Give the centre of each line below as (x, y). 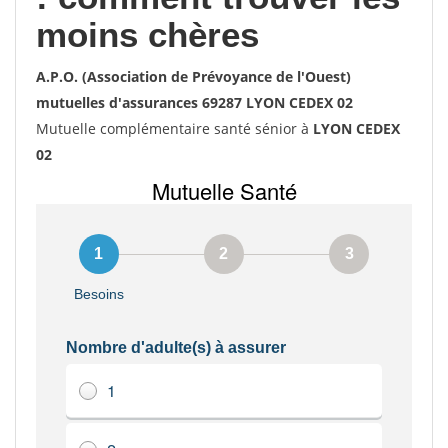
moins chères (147, 34)
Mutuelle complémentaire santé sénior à (174, 128)
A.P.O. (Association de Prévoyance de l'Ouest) (193, 76)
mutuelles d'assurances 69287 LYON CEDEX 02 (194, 102)
